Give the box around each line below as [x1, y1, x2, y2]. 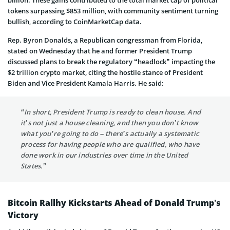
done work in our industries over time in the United [21, 150, 188, 160]
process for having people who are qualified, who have [21, 139, 200, 149]
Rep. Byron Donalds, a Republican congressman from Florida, [8, 35, 202, 45]
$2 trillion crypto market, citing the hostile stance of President [8, 67, 203, 77]
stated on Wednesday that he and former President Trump [8, 46, 192, 55]
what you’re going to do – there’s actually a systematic [21, 128, 199, 138]
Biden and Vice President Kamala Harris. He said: [8, 78, 164, 88]
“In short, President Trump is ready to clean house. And [21, 107, 201, 117]
